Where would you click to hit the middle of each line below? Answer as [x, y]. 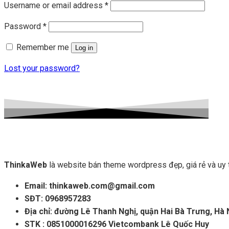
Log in [84, 48]
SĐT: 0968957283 [58, 199]
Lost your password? [42, 68]
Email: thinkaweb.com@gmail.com [90, 186]
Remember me [43, 48]
